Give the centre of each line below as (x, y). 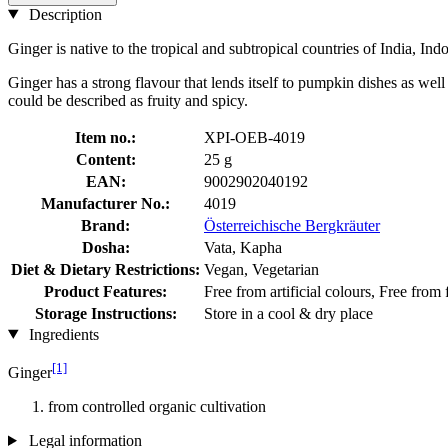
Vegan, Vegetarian (261, 269)
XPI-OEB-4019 (254, 137)
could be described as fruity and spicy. (128, 100)
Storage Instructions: (105, 313)
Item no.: (105, 137)
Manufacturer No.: (105, 203)
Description (63, 14)
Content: (105, 159)
